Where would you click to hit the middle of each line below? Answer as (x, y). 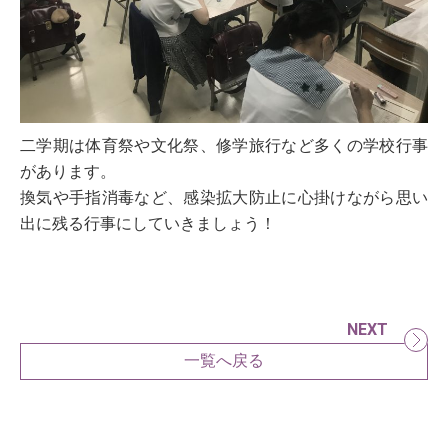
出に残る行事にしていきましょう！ (148, 223)
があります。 (68, 171)
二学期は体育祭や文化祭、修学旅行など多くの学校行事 (224, 145)
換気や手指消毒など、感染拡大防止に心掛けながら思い (224, 197)
